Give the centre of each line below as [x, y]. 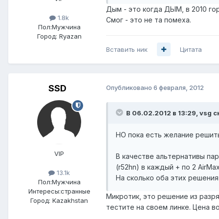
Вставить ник [127, 49]
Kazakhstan [70, 200]
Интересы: [44, 191]
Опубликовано [130, 87]
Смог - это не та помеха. [149, 20]
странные [75, 191]
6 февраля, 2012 [179, 87]
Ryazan [70, 36]
